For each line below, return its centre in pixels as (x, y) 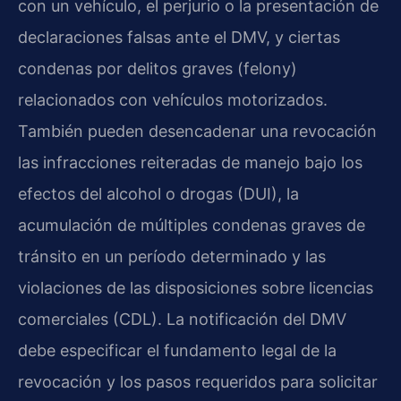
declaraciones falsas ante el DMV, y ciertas (179, 37)
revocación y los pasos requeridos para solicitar (198, 381)
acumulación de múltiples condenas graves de (192, 225)
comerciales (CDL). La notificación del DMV (182, 319)
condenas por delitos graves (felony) (158, 68)
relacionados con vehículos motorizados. (173, 99)
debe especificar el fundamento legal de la (177, 350)
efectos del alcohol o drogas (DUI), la (158, 193)
